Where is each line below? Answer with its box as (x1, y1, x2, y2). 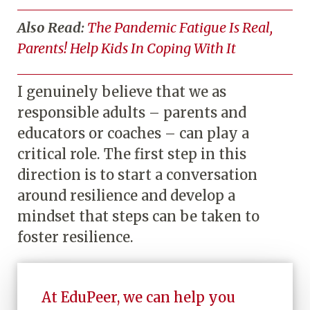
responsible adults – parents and (17, 103, 246, 121)
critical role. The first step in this (17, 145, 246, 163)
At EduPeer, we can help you (42, 288, 235, 306)
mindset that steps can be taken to (17, 207, 259, 225)
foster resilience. (17, 228, 134, 246)
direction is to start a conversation (17, 165, 257, 183)
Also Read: (17, 18, 87, 36)
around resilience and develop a (17, 186, 235, 204)
